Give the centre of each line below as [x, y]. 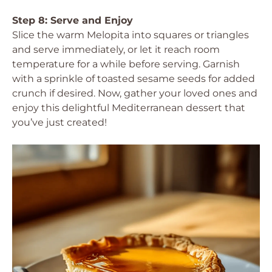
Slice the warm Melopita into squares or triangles [131, 35]
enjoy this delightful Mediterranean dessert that [129, 108]
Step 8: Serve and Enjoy [73, 20]
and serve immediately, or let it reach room [116, 49]
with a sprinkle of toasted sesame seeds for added [134, 79]
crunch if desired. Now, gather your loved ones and [135, 93]
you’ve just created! [59, 122]
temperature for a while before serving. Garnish [126, 64]
